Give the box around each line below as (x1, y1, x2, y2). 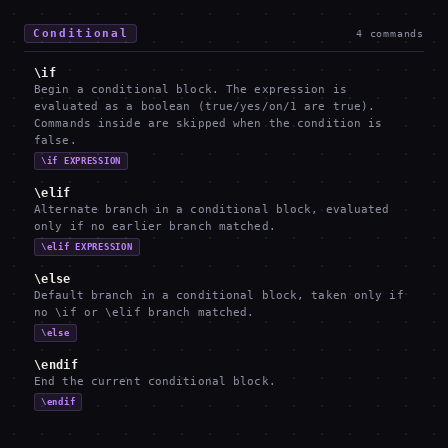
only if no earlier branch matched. (34, 220, 276, 233)
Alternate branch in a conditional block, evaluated (34, 203, 390, 216)
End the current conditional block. (34, 375, 276, 388)
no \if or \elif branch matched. (34, 306, 255, 319)
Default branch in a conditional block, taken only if (34, 289, 404, 302)
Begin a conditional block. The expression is (34, 83, 347, 96)
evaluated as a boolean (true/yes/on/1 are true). (34, 100, 376, 113)
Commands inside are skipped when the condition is (34, 117, 383, 130)
